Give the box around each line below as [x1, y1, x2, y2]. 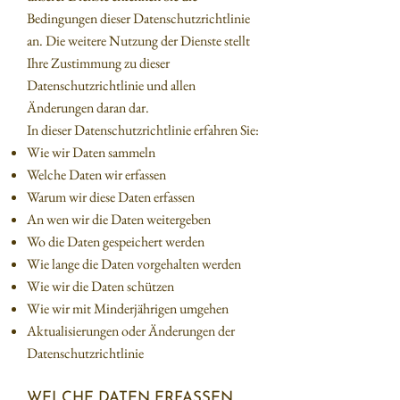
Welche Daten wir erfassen [27, 165, 166, 184]
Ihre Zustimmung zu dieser [27, 54, 170, 72]
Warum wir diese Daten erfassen [27, 187, 195, 206]
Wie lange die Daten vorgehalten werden [27, 254, 241, 273]
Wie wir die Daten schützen [27, 277, 174, 296]
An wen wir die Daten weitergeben [27, 210, 211, 229]
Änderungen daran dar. [27, 98, 149, 117]
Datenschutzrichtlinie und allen [27, 76, 196, 95]
